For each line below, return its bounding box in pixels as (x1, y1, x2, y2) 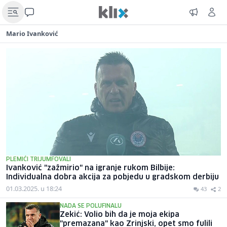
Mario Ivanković (6, 29, 58, 38)
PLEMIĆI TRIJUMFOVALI (6, 157, 71, 162)
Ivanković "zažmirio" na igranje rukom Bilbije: (6, 165, 175, 172)
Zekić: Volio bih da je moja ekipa (60, 211, 179, 218)
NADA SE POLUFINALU (60, 203, 122, 209)
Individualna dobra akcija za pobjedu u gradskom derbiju (6, 174, 219, 181)
